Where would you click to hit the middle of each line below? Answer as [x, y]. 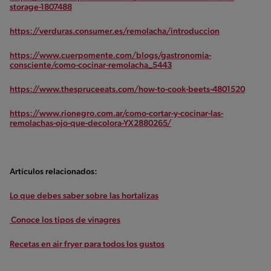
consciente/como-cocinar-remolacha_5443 [91, 65]
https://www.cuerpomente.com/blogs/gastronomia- [110, 56]
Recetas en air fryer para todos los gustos [87, 244]
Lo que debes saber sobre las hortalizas [84, 196]
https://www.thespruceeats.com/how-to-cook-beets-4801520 [127, 90]
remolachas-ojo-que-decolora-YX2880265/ [90, 123]
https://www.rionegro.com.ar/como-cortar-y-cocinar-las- [116, 114]
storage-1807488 [41, 7]
